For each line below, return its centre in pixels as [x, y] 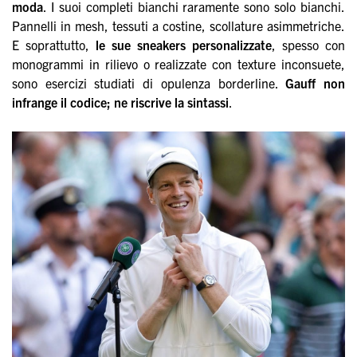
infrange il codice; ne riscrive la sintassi [121, 102]
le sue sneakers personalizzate [184, 44]
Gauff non [315, 82]
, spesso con [308, 44]
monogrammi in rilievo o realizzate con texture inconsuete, [178, 63]
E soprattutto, [54, 44]
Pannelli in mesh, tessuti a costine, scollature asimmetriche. [178, 25]
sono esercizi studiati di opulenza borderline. [149, 82]
